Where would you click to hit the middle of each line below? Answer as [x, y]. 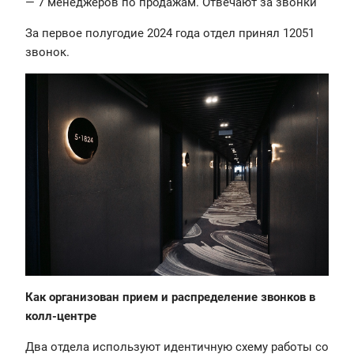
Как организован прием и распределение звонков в [170, 298]
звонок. [47, 53]
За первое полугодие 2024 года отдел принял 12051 [170, 34]
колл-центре [61, 316]
